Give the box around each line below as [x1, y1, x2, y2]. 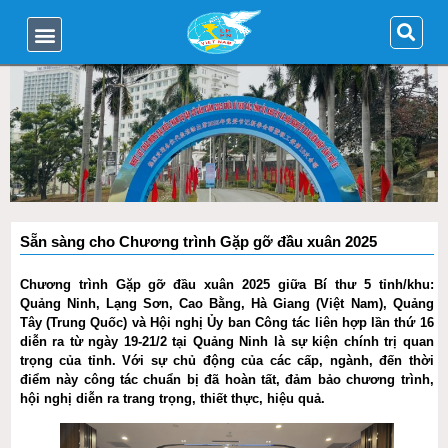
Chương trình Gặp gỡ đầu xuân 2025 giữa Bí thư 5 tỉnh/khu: [19, 277, 434, 293]
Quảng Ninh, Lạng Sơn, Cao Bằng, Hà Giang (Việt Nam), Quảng [19, 296, 434, 312]
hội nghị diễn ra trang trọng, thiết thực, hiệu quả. [19, 391, 325, 407]
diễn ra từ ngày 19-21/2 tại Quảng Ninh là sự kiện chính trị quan [19, 334, 434, 350]
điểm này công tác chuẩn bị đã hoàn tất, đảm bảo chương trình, [19, 372, 434, 388]
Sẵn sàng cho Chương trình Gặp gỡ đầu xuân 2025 [19, 233, 377, 251]
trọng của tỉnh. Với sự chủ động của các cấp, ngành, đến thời [19, 353, 434, 369]
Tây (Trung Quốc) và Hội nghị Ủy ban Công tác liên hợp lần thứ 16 [19, 315, 434, 331]
